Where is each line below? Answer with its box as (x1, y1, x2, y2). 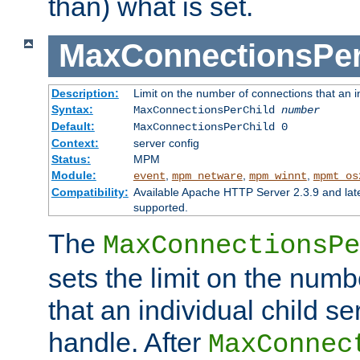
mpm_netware (171, 169, 243, 182)
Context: (51, 136, 99, 149)
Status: (51, 152, 91, 166)
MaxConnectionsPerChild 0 (133, 120, 288, 133)
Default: (51, 119, 95, 133)
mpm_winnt (248, 169, 307, 182)
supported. (133, 200, 188, 214)
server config (133, 136, 199, 149)
